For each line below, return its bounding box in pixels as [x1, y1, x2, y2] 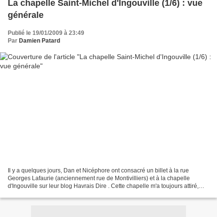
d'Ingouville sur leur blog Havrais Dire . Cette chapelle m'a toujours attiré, [8, 182, 199, 189]
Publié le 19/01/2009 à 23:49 [8, 30, 84, 37]
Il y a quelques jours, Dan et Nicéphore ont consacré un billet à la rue [8, 167, 189, 174]
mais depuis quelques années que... [8, 190, 103, 197]
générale [8, 10, 44, 20]
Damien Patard [19, 37, 60, 45]
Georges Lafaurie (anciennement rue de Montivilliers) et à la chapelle [8, 174, 190, 182]
